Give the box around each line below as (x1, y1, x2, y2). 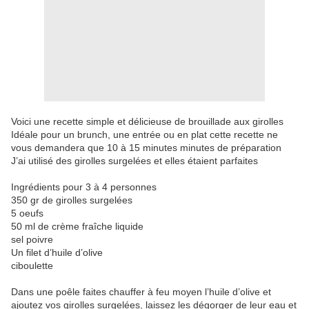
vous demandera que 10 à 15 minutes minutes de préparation (11, 142, 284, 154)
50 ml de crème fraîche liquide (11, 221, 143, 232)
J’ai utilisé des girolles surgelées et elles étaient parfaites (11, 155, 261, 167)
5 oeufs (11, 208, 43, 219)
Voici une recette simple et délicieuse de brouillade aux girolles (11, 116, 286, 128)
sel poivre (11, 234, 53, 246)
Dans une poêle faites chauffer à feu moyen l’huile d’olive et (11, 286, 271, 298)
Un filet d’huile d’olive (11, 247, 103, 259)
